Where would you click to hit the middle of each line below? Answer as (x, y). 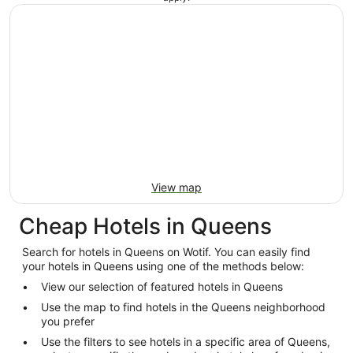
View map (176, 187)
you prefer (68, 321)
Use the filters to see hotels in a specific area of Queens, (186, 342)
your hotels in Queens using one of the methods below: (163, 266)
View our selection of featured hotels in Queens (162, 286)
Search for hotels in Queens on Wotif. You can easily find (166, 252)
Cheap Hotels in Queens (145, 226)
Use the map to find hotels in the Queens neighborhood (183, 307)
